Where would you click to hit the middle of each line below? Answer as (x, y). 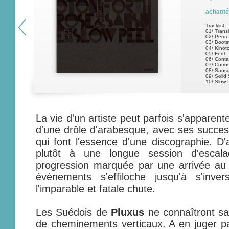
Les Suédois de (74, 212)
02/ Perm (216, 37)
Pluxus (128, 212)
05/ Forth (216, 53)
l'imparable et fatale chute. (96, 189)
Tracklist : (216, 25)
